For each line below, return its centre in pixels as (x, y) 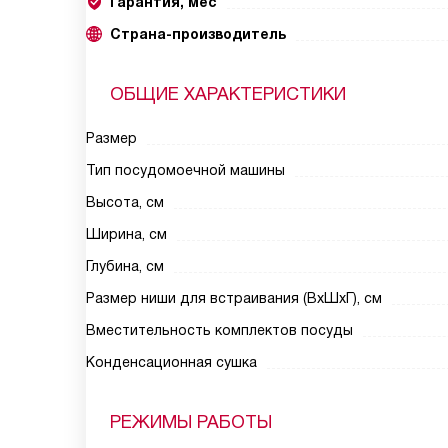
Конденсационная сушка (171, 362)
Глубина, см (125, 266)
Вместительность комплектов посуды (219, 330)
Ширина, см (126, 234)
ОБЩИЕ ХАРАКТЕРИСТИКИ (228, 94)
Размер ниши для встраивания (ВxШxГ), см (234, 298)
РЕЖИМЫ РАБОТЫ (191, 422)
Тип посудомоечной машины (185, 170)
